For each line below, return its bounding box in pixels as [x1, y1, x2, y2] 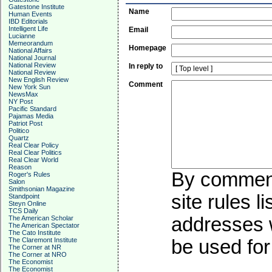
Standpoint [8, 192, 39, 200]
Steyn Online [8, 200, 46, 207]
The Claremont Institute [8, 236, 77, 243]
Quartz [8, 134, 29, 141]
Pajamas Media [8, 112, 53, 120]
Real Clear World [8, 156, 58, 163]
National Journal [8, 54, 56, 61]
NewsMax [8, 90, 38, 98]
